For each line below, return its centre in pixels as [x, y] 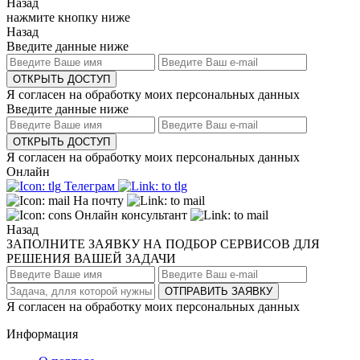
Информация [42, 334]
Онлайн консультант [131, 215]
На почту [98, 201]
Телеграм [90, 186]
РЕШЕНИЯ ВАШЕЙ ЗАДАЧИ [91, 259]
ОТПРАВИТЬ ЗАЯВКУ [219, 292]
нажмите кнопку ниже [68, 18]
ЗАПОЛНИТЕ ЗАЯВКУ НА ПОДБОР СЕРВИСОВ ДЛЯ [163, 244]
